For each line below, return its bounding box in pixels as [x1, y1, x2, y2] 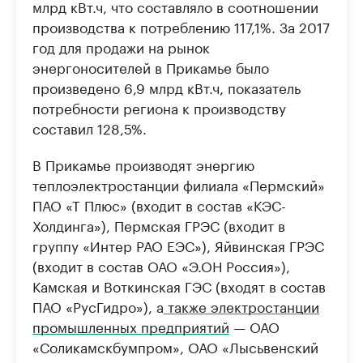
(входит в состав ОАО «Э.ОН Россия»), [32, 254, 290, 275]
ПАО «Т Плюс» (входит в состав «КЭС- [32, 193, 286, 215]
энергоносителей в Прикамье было [32, 55, 269, 77]
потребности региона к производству [32, 96, 286, 117]
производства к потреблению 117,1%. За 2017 [32, 15, 330, 36]
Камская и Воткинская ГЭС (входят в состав [32, 274, 326, 296]
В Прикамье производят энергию [32, 152, 254, 174]
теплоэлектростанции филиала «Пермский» [32, 173, 325, 194]
